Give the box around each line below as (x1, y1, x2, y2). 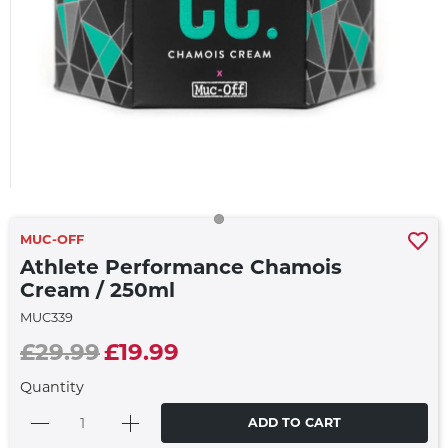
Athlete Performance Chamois (20, 253, 342, 279)
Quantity (20, 377, 84, 396)
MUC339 (20, 308, 73, 325)
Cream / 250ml (20, 276, 175, 302)
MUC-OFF (20, 230, 84, 247)
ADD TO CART (248, 414, 341, 430)
